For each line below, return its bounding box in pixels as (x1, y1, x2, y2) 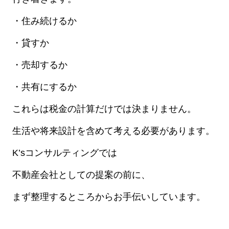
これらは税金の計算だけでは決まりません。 (12, 104, 196, 114)
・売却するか (12, 60, 67, 71)
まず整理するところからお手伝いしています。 (12, 192, 205, 202)
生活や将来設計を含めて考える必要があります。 (12, 126, 215, 136)
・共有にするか (12, 82, 77, 93)
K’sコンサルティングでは (12, 148, 117, 158)
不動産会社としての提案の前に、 (12, 170, 150, 180)
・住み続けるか (12, 16, 77, 27)
